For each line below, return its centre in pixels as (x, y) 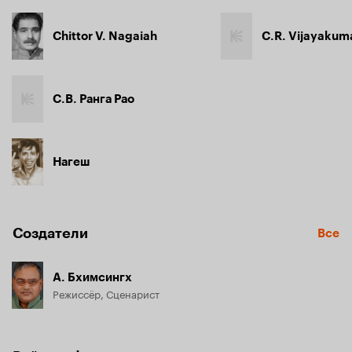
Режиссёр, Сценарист (106, 293)
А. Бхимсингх (92, 277)
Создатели (50, 233)
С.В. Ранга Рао (93, 99)
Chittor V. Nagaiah (105, 36)
